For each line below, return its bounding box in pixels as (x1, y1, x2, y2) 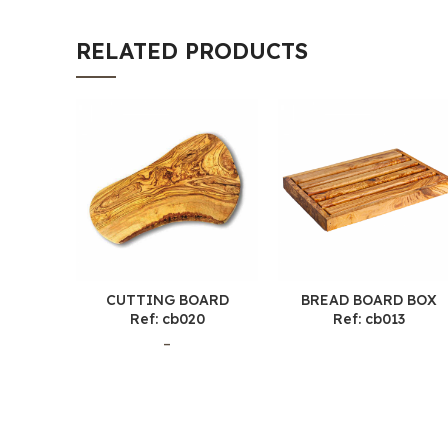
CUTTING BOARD (105, 291, 229, 310)
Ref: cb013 (333, 310, 405, 329)
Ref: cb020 (129, 310, 205, 329)
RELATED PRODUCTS (76, 37, 308, 66)
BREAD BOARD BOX (301, 291, 437, 310)
